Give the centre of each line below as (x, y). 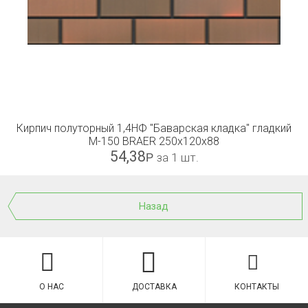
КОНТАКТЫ (256, 287)
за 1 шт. (177, 157)
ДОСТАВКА (154, 287)
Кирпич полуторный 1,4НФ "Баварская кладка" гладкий (154, 128)
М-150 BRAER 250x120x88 (154, 141)
